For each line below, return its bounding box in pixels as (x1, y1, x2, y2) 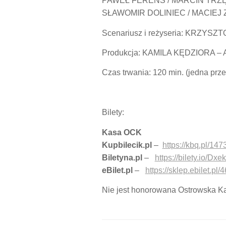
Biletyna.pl (101, 153, 142, 162)
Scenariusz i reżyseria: (101, 28, 185, 37)
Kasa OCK (101, 128, 142, 137)
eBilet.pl (101, 165, 133, 175)
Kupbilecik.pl (101, 140, 152, 149)
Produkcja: (101, 48, 142, 57)
